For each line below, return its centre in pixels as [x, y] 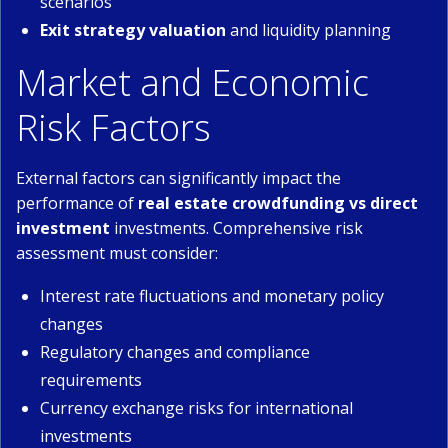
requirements [91, 380]
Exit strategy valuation [133, 30]
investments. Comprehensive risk [236, 228]
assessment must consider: [117, 253]
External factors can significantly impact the [178, 178]
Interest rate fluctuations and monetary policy [212, 296]
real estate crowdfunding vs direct [278, 203]
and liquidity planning [308, 30]
